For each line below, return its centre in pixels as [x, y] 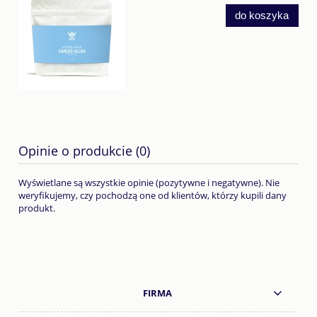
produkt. [37, 208]
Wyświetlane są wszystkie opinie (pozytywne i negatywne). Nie [149, 183]
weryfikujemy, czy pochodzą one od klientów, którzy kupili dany [152, 196]
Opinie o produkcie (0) [84, 151]
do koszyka [262, 15]
